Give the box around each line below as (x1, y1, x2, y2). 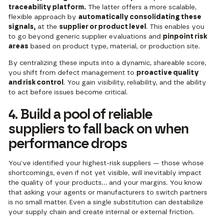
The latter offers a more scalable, (86, 3, 197, 11)
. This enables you (146, 23, 205, 30)
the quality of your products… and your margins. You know (8, 179, 203, 186)
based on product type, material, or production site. (28, 43, 200, 50)
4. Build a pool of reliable (8, 108, 153, 122)
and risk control (8, 79, 64, 86)
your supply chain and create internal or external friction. (8, 208, 195, 216)
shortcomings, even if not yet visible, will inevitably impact (8, 169, 202, 176)
